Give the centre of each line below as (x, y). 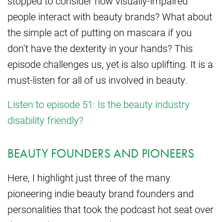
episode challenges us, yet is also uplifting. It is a (110, 64)
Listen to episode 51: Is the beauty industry (99, 104)
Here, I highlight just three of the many (89, 178)
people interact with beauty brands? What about (110, 16)
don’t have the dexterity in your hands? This (100, 48)
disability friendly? (45, 120)
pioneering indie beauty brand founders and (101, 194)
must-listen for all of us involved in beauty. (98, 80)
